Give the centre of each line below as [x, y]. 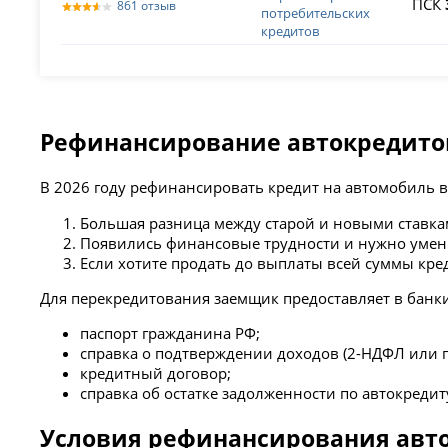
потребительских [316, 13]
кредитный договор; [156, 373]
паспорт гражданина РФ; [170, 333]
